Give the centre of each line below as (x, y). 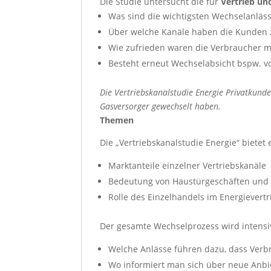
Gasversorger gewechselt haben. (161, 106)
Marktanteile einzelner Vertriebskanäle (188, 165)
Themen (117, 120)
